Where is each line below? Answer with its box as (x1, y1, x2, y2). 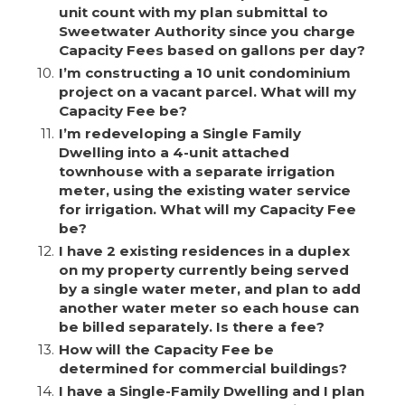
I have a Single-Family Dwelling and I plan (58, 382, 364, 400)
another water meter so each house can (58, 299, 359, 317)
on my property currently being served (58, 261, 349, 279)
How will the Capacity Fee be (58, 341, 274, 359)
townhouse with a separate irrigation (58, 163, 334, 181)
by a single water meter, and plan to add (58, 280, 361, 298)
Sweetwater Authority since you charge (58, 23, 355, 41)
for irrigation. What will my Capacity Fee (58, 201, 356, 219)
